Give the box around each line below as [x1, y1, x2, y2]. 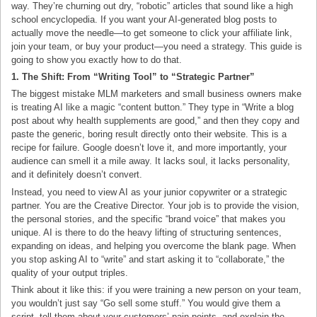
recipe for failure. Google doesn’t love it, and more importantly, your [11, 142, 287, 154]
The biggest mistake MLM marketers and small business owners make [11, 88, 302, 100]
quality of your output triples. [11, 267, 129, 278]
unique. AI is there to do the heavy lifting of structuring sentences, [11, 226, 282, 238]
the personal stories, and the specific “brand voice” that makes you [11, 213, 286, 224]
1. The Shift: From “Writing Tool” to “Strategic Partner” [11, 71, 255, 83]
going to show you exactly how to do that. [11, 54, 183, 66]
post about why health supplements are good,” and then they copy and [11, 115, 300, 127]
